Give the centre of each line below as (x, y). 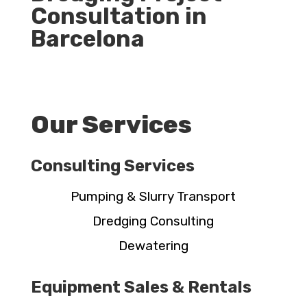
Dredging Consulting (153, 221)
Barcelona (87, 39)
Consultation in (119, 16)
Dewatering (153, 246)
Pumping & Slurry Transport (153, 197)
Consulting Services (112, 166)
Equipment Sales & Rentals (141, 287)
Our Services (111, 125)
